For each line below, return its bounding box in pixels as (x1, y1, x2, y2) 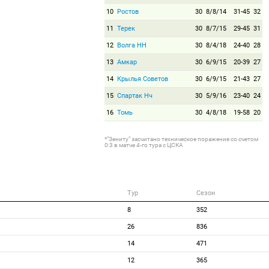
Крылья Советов (116, 75, 168, 83)
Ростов (116, 8, 139, 16)
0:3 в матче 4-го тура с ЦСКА (104, 142, 183, 148)
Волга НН (116, 41, 147, 49)
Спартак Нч (116, 92, 153, 100)
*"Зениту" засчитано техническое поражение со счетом (104, 136, 258, 142)
